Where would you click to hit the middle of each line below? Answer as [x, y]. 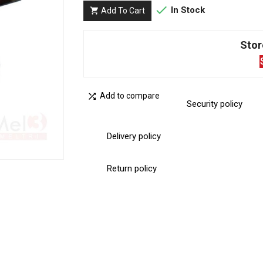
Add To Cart [123, 11]
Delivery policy [134, 136]
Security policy [214, 104]
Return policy [131, 169]
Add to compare [129, 96]
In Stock [186, 10]
